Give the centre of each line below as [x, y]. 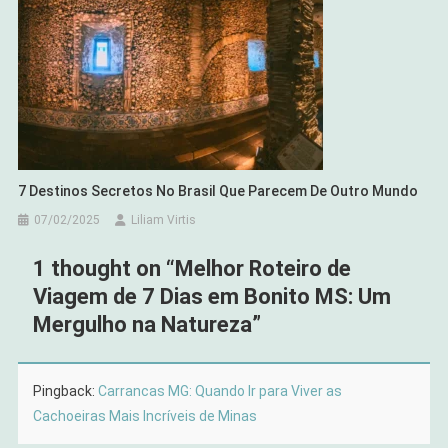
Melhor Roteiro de [262, 269]
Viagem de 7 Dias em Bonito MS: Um [211, 297]
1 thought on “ [103, 269]
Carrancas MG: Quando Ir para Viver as [219, 391]
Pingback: [65, 391]
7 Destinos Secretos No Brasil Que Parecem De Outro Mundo [218, 191]
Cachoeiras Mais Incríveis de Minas [144, 416]
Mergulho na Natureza [142, 325]
